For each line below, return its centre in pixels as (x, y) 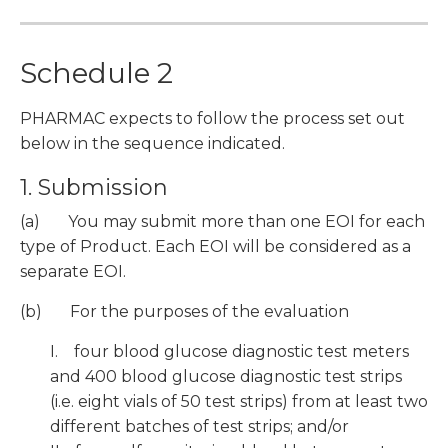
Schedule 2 (96, 73)
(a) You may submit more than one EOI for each (222, 222)
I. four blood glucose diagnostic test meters (229, 352)
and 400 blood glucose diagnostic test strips (226, 377)
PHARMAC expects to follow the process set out (212, 119)
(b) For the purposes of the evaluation (184, 312)
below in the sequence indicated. (152, 144)
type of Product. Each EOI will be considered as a (215, 247)
